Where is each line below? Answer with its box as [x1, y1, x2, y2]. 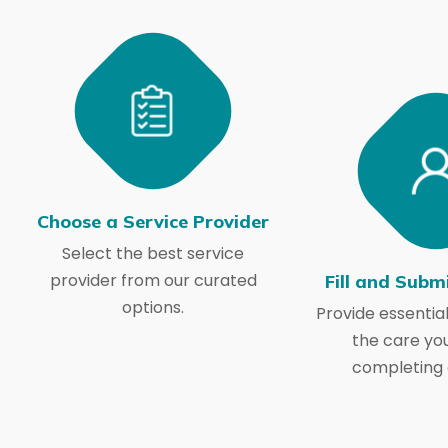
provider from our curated [49, 269, 257, 292]
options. [122, 296, 185, 319]
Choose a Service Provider [37, 210, 270, 233]
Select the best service [62, 242, 245, 265]
